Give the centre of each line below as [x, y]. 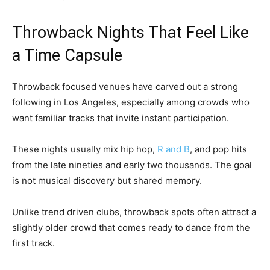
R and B [174, 149]
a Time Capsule [67, 56]
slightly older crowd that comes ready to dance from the [131, 228]
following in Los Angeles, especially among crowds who [131, 102]
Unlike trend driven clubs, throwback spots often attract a [134, 212]
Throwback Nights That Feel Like [130, 33]
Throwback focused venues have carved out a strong [125, 87]
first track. [33, 243]
